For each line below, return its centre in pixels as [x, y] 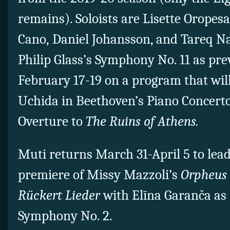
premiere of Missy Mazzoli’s [99, 175]
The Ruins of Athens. [144, 122]
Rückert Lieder [61, 196]
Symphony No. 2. [65, 216]
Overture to [52, 122]
